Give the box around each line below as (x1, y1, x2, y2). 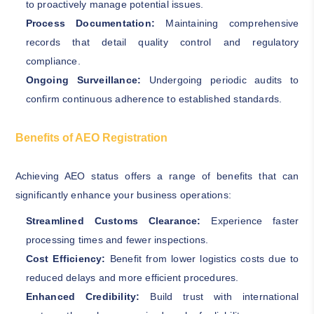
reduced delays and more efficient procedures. (25, 271, 239, 283)
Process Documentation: (25, 17, 156, 29)
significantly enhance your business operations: (15, 189, 231, 200)
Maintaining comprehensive (155, 17, 299, 29)
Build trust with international (139, 290, 299, 302)
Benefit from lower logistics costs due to (105, 252, 299, 264)
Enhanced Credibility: (25, 290, 140, 302)
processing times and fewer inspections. (25, 233, 209, 245)
